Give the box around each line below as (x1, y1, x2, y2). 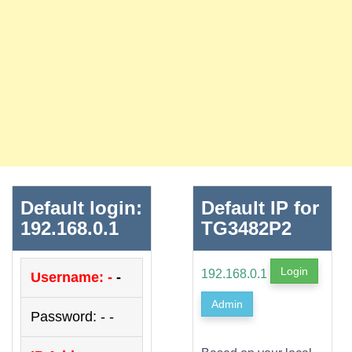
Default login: (20, 196, 142, 218)
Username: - (31, 269, 116, 285)
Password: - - (31, 308, 114, 324)
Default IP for (200, 196, 319, 218)
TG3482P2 (200, 217, 291, 239)
